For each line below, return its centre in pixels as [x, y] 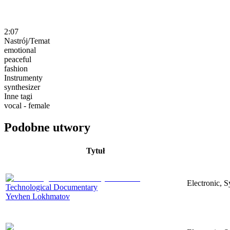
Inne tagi [18, 96]
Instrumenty [23, 78]
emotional [20, 50]
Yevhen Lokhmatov [38, 196]
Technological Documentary [52, 187]
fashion [16, 68]
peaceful [18, 59]
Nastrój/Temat [27, 41]
